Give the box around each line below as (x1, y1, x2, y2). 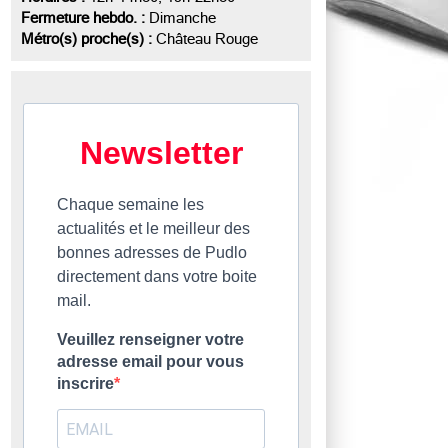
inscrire (57, 375, 114, 392)
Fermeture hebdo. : (21, 10, 145, 26)
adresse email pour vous (57, 353, 244, 370)
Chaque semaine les (57, 196, 204, 213)
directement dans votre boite (57, 268, 257, 285)
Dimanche (145, 10, 216, 26)
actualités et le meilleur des (57, 220, 250, 237)
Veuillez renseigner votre (57, 331, 244, 348)
